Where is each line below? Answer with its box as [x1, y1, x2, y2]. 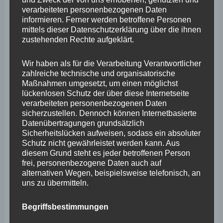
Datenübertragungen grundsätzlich [21, 118, 144, 127]
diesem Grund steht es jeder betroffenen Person [21, 148, 190, 157]
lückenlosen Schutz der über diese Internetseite [21, 89, 189, 98]
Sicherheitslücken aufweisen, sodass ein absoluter [21, 128, 201, 137]
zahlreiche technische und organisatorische [21, 69, 175, 78]
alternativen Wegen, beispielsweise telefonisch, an [21, 168, 201, 177]
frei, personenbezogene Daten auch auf [21, 158, 161, 167]
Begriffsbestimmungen [21, 202, 109, 211]
